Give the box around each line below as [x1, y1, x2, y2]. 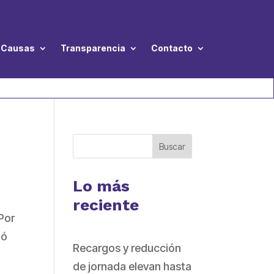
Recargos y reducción [73, 242, 182, 255]
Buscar [158, 141, 185, 152]
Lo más [73, 177, 130, 196]
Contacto [151, 43, 193, 54]
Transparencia [61, 43, 125, 54]
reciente [73, 196, 139, 215]
